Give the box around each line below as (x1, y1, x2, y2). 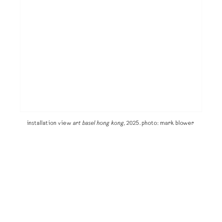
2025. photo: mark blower (124, 120, 196, 127)
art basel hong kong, (72, 120, 125, 127)
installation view (26, 120, 73, 127)
